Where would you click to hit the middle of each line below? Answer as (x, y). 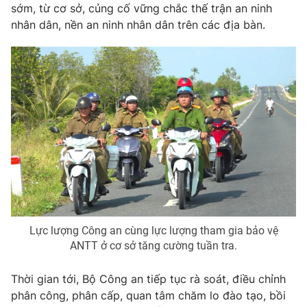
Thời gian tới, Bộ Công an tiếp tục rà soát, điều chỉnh (148, 279)
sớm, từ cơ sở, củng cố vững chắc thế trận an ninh (142, 8)
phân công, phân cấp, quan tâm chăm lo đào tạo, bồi (148, 295)
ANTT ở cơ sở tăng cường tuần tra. (153, 245)
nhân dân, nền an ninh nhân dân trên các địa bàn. (138, 25)
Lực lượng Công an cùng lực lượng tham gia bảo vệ (153, 230)
